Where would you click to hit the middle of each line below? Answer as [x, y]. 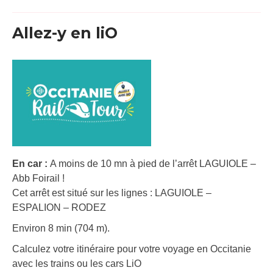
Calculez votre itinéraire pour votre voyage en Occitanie [132, 249]
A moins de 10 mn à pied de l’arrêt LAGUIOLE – [153, 163]
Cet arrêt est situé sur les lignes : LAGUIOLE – [112, 193]
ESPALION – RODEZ [59, 207]
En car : [31, 163]
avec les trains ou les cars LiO [77, 263]
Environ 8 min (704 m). [61, 228]
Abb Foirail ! [38, 178]
